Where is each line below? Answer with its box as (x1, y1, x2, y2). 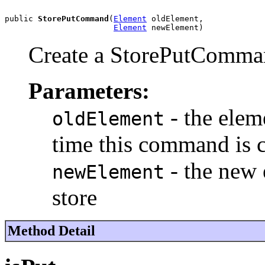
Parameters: (28, 78, 150, 104)
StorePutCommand (38, 14, 109, 24)
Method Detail (8, 223, 95, 239)
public (5, 14, 38, 24)
